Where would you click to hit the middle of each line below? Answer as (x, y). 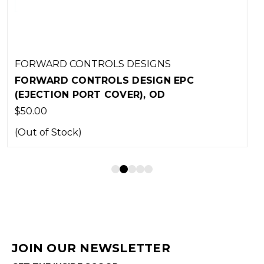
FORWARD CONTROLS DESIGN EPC (151, 80)
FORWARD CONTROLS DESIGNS (140, 64)
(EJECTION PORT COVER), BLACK (146, 94)
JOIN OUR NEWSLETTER (91, 248)
